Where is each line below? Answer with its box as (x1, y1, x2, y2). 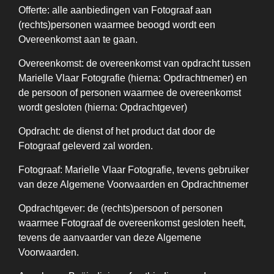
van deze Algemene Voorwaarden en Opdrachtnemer (18, 179, 248, 190)
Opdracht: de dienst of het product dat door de (18, 126, 215, 136)
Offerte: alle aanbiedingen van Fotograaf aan (18, 5, 212, 15)
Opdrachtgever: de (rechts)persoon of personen (18, 203, 223, 213)
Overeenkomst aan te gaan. (18, 34, 138, 45)
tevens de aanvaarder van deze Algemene (18, 232, 201, 243)
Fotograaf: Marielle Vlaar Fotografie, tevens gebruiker (18, 165, 249, 175)
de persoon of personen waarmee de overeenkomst (18, 87, 241, 98)
